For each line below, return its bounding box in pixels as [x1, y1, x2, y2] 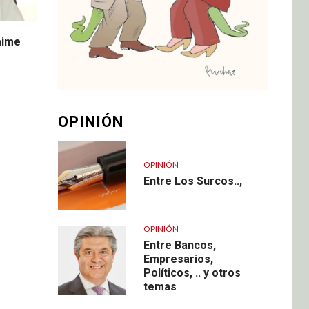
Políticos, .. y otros [143, 266, 241, 280]
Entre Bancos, [143, 239, 216, 252]
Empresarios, [143, 252, 213, 266]
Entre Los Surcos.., [143, 174, 242, 188]
